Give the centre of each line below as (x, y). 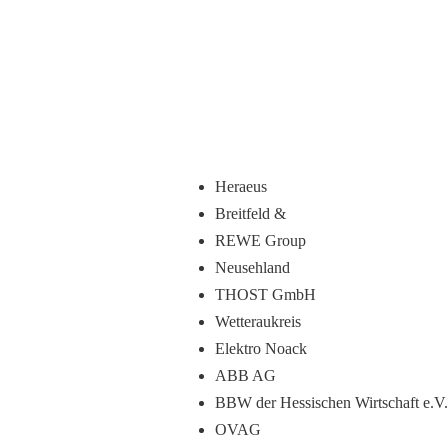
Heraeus (241, 186)
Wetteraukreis (258, 321)
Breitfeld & (250, 213)
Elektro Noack (261, 348)
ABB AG (245, 375)
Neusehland (252, 267)
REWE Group (260, 240)
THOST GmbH (265, 294)
